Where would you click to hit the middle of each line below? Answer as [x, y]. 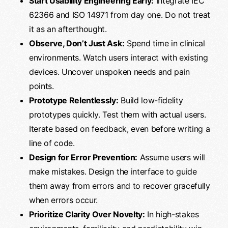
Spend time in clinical [165, 43]
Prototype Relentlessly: [74, 100]
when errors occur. [63, 200]
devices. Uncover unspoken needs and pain [109, 72]
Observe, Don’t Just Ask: [77, 43]
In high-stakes [172, 214]
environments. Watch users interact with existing [118, 57]
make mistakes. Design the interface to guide [113, 171]
